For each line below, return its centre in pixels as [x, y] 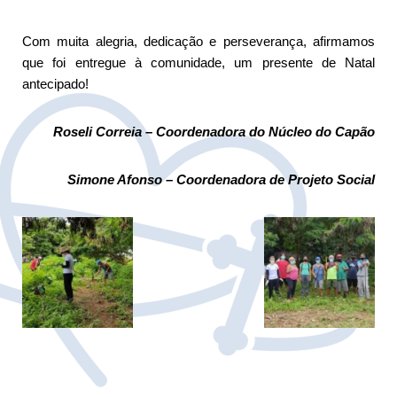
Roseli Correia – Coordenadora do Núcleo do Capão [214, 131]
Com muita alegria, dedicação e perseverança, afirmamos [198, 41]
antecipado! [55, 83]
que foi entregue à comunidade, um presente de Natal [198, 62]
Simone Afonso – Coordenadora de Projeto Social [221, 179]
